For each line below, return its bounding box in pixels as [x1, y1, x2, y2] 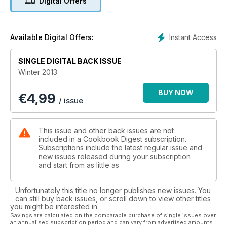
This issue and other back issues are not [39, 126, 174, 135]
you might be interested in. [10, 202, 99, 211]
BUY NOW [158, 88, 194, 97]
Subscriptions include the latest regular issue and [39, 143, 202, 153]
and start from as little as [39, 161, 119, 170]
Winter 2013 [18, 68, 57, 77]
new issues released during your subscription [39, 152, 191, 161]
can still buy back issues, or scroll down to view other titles [15, 194, 211, 203]
